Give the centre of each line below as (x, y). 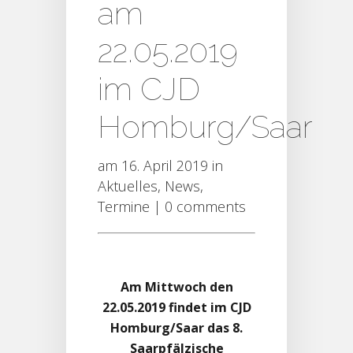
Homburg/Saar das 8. (176, 328)
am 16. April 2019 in (160, 166)
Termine (124, 207)
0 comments (205, 207)
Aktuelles (128, 186)
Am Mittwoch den (176, 287)
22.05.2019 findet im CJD (176, 308)
